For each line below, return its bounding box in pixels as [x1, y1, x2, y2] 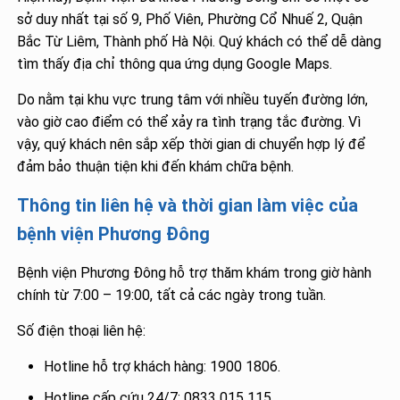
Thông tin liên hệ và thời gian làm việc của [17, 195, 359, 217]
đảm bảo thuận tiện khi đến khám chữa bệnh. [17, 158, 295, 176]
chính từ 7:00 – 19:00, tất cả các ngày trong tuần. [17, 287, 327, 304]
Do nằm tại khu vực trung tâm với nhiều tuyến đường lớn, [17, 91, 369, 109]
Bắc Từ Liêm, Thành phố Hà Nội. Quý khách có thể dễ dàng [17, 33, 382, 51]
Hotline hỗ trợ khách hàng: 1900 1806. [44, 358, 281, 376]
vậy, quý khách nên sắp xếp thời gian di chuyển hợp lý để [17, 136, 366, 154]
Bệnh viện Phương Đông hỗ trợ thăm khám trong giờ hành [17, 264, 372, 282]
